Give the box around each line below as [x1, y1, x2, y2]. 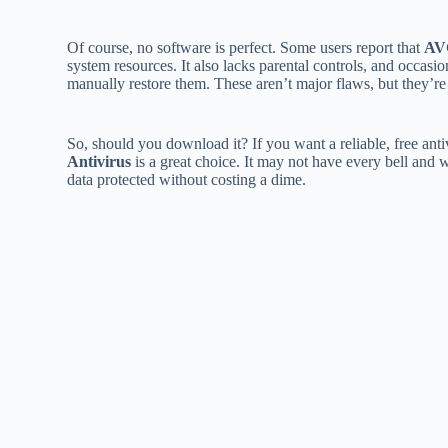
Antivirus [67, 152, 132, 170]
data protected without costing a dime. [67, 170, 307, 188]
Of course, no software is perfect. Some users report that [67, 38, 425, 56]
